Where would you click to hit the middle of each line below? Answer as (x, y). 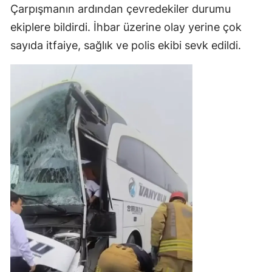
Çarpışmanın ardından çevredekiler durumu (121, 8)
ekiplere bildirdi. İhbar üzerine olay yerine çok (126, 27)
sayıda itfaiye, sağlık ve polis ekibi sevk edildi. (126, 45)
